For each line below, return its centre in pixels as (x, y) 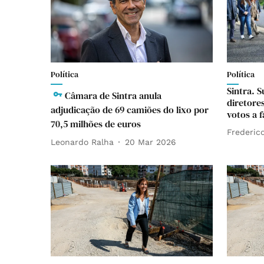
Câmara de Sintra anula (113, 95)
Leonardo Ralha (82, 142)
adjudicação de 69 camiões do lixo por (130, 110)
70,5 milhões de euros (96, 124)
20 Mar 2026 (151, 142)
